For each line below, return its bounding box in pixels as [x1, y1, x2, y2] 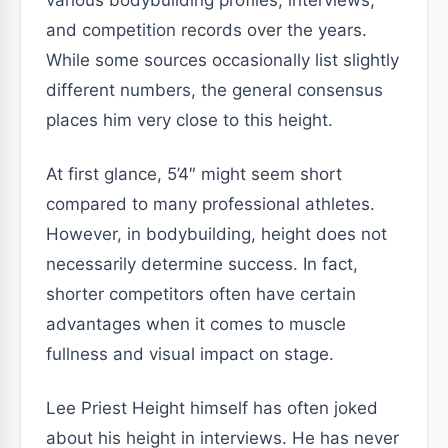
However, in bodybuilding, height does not [46, 224, 387, 244]
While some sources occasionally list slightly [46, 50, 399, 70]
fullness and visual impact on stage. [46, 344, 334, 364]
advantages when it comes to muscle [46, 314, 346, 334]
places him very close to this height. [46, 110, 333, 130]
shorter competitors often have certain [46, 284, 356, 304]
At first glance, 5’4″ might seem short [46, 164, 342, 184]
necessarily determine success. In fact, [46, 254, 358, 274]
